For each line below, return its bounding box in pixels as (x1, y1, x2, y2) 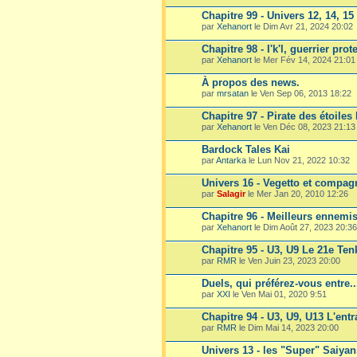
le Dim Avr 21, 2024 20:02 (252, 21, 353, 31)
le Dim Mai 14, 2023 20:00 (237, 322, 339, 332)
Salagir (217, 188, 245, 198)
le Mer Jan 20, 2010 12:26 (245, 188, 348, 198)
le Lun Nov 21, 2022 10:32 (246, 155, 350, 165)
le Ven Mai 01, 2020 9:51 (230, 288, 327, 299)
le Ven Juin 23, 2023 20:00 (237, 255, 340, 265)
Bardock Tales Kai (202, 143, 290, 155)
